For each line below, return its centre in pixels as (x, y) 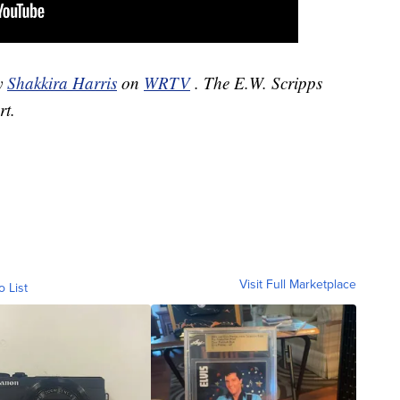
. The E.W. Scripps (258, 83)
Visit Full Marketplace (298, 285)
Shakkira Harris (62, 83)
